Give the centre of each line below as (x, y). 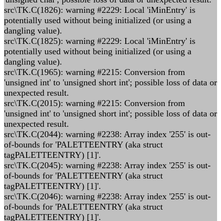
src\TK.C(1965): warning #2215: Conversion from (94, 72)
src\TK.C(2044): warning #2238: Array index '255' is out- (107, 134)
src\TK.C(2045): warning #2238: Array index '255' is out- (107, 165)
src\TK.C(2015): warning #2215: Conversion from (94, 103)
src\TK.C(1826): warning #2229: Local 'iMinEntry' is (100, 10)
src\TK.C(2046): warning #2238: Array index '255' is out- (107, 196)
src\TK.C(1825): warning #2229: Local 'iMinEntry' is (100, 41)
